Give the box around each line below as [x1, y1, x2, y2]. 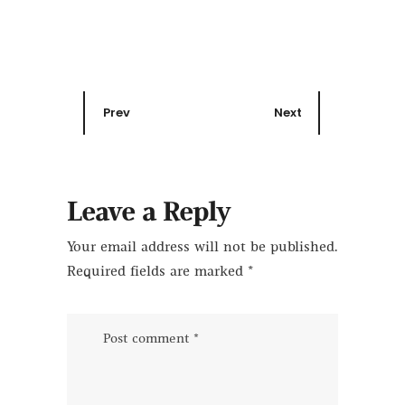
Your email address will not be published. [67, 240, 337, 255]
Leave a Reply [67, 199, 231, 228]
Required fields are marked [67, 264, 248, 279]
